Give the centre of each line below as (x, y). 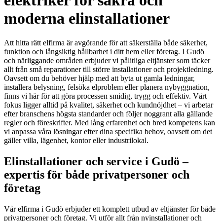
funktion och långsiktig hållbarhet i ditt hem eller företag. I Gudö (104, 51)
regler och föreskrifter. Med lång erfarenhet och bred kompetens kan (110, 122)
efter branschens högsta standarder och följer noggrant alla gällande (108, 113)
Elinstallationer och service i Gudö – (96, 161)
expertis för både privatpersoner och (97, 174)
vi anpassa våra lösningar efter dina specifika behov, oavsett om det (108, 131)
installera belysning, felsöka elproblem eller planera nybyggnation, (107, 87)
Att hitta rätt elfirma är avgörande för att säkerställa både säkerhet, (106, 42)
